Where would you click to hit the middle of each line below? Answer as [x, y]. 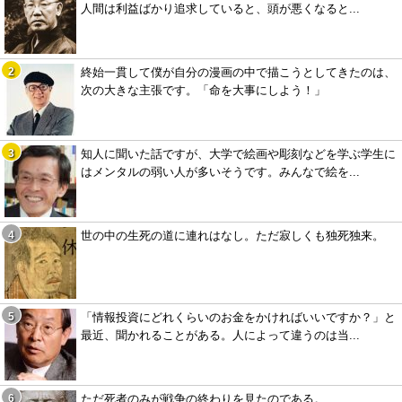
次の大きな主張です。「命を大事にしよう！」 [203, 91]
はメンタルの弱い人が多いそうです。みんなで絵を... [220, 172]
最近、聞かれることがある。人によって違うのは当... [220, 336]
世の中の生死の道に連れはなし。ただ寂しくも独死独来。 [232, 236]
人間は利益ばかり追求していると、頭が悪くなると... [220, 9]
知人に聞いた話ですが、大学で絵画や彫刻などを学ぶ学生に [238, 154]
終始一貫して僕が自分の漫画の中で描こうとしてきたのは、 [238, 73]
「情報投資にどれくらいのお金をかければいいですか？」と [238, 318]
